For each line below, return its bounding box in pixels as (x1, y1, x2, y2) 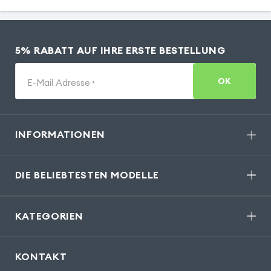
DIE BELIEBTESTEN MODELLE (15, 169, 159, 181)
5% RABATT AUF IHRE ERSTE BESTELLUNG (15, 44, 226, 56)
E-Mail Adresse (27, 76, 90, 88)
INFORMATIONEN (15, 128, 105, 141)
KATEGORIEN (15, 210, 84, 223)
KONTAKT (15, 250, 67, 263)
